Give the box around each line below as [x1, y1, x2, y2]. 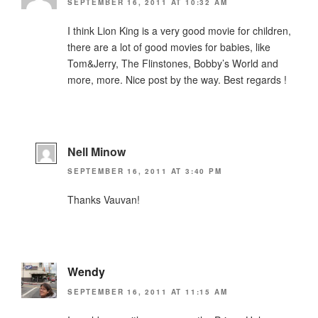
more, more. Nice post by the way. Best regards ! [67, 72, 287, 87]
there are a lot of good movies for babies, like [67, 39, 270, 54]
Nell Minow [67, 143, 126, 160]
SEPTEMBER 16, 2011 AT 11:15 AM [67, 286, 228, 297]
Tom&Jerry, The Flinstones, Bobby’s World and [67, 55, 278, 70]
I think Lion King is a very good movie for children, [67, 23, 291, 38]
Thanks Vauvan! [67, 192, 140, 207]
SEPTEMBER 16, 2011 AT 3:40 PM [67, 166, 222, 177]
